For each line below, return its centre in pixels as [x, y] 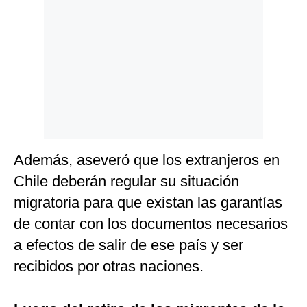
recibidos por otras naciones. [109, 267]
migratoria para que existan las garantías [148, 203]
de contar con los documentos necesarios [151, 224]
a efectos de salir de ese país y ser [128, 245]
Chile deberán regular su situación [126, 182]
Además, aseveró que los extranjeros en [147, 160]
